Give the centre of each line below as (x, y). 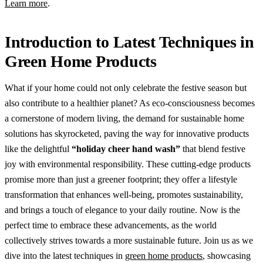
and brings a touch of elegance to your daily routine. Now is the (122, 210)
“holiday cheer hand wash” (126, 149)
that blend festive (213, 149)
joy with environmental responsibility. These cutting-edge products (128, 164)
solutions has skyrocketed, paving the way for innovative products (127, 133)
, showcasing (227, 255)
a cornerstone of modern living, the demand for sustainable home (124, 118)
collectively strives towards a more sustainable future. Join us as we (129, 240)
